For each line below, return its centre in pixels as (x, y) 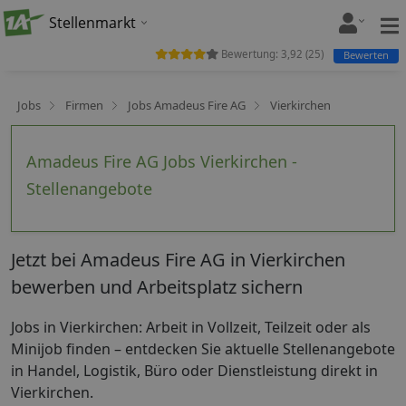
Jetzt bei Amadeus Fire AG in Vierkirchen (178, 260)
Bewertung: (250, 54)
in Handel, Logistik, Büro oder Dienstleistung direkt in (194, 370)
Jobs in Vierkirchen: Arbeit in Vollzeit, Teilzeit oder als (191, 327)
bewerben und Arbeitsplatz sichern (157, 287)
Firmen (84, 105)
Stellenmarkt (92, 23)
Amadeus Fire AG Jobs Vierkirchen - (162, 161)
